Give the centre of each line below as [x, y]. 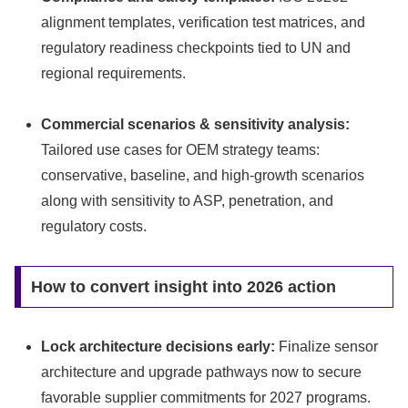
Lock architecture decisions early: [158, 346]
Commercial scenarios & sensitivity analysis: [196, 125]
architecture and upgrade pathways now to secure [202, 372]
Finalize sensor [327, 346]
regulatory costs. [94, 227]
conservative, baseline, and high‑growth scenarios [203, 176]
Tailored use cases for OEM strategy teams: [181, 150]
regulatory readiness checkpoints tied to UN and [196, 47]
